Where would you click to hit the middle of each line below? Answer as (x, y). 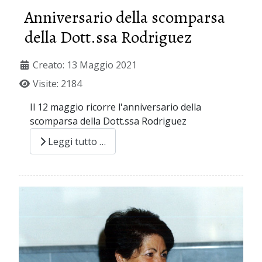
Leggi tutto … (76, 141)
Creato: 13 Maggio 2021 (85, 65)
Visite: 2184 (57, 84)
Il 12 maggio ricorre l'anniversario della (116, 107)
